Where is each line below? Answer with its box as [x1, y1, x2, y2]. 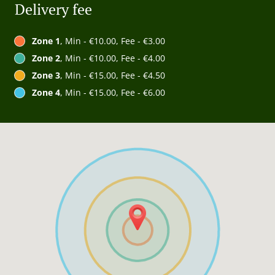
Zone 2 [32, 52, 60, 64]
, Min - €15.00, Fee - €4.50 [60, 69, 165, 82]
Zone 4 [32, 87, 60, 99]
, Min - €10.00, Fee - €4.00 [60, 52, 165, 64]
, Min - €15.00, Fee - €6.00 [60, 87, 165, 99]
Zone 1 [32, 35, 60, 47]
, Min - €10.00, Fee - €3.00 [60, 35, 165, 47]
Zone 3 [32, 69, 60, 82]
